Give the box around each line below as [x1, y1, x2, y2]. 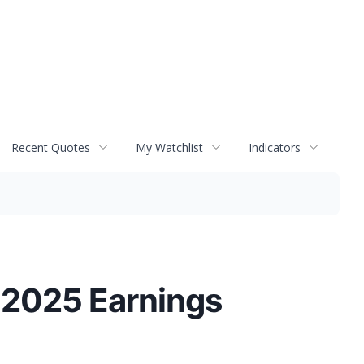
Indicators [249, 139, 301, 155]
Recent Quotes [11, 139, 90, 155]
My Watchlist [136, 139, 203, 155]
